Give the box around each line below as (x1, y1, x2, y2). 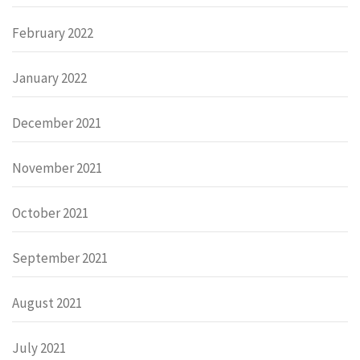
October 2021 (12, 204, 88, 223)
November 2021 (12, 159, 102, 178)
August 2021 (12, 294, 82, 313)
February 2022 (12, 24, 93, 43)
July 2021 (12, 339, 66, 358)
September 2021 (12, 249, 108, 268)
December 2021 (12, 114, 101, 133)
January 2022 (12, 69, 87, 88)
